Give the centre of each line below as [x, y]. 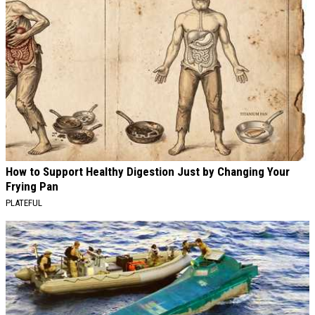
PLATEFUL [24, 203]
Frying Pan [32, 187]
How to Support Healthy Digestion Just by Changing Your [148, 172]
